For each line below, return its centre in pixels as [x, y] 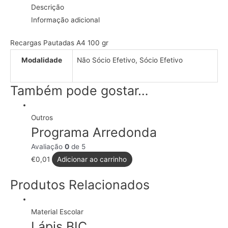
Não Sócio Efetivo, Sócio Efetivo [130, 60]
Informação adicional [66, 20]
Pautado [23, 8]
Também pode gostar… [79, 91]
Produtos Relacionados [80, 184]
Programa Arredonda [94, 133]
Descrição [48, 7]
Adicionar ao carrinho [92, 160]
